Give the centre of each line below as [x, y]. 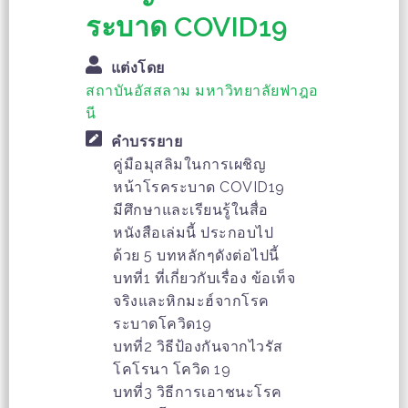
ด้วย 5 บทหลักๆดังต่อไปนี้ [196, 256]
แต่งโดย [138, 68]
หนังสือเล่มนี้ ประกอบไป [193, 233]
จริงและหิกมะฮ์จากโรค [191, 301]
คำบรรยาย [146, 142]
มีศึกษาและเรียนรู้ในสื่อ [191, 210]
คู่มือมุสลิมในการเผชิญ [189, 165]
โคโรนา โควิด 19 [172, 370]
